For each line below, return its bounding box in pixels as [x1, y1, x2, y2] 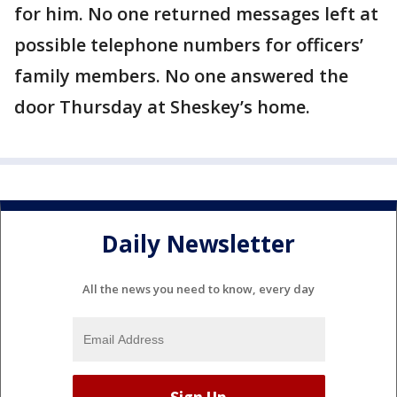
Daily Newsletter [102, 227, 295, 260]
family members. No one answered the [14, 63, 348, 88]
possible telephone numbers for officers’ [14, 32, 363, 57]
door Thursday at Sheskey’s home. [14, 94, 310, 119]
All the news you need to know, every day [82, 281, 315, 298]
